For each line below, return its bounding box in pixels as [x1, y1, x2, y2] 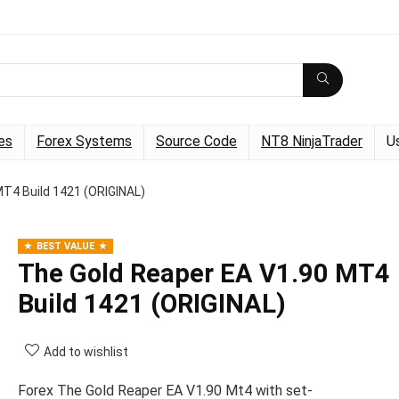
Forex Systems [37, 133, 132, 150]
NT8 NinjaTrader [261, 133, 362, 150]
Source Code [156, 133, 237, 150]
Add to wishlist [44, 345, 128, 359]
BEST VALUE [37, 240, 94, 252]
